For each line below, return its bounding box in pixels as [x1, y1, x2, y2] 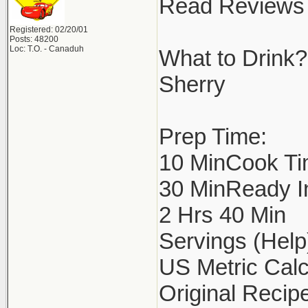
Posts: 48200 [10, 34, 58, 44]
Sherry [159, 71, 225, 97]
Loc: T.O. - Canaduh [10, 44, 84, 54]
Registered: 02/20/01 [10, 25, 88, 34]
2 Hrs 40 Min [159, 202, 286, 228]
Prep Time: [159, 124, 267, 149]
